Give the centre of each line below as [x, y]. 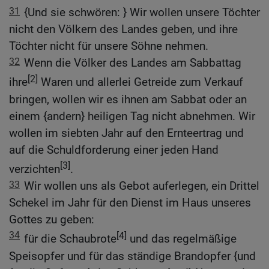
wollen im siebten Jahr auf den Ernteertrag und [126, 133]
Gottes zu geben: [52, 220]
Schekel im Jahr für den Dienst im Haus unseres [130, 203]
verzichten [35, 169]
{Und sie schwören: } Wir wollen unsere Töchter [142, 13]
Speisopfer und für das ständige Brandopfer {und [132, 256]
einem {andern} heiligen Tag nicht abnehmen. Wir [132, 116]
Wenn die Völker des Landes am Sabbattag [133, 63]
